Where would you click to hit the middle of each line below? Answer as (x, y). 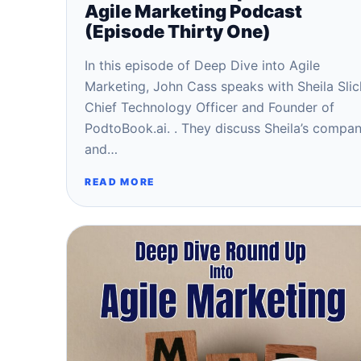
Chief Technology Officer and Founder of (210, 107)
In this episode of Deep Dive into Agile (202, 65)
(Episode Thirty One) (178, 31)
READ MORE (120, 182)
